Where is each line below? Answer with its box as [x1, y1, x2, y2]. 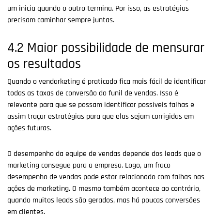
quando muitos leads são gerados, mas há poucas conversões [7, 195, 200, 205]
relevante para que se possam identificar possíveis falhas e [7, 100, 194, 110]
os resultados [7, 55, 81, 73]
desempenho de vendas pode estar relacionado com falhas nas [7, 171, 204, 182]
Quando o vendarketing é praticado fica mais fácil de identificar [7, 77, 206, 87]
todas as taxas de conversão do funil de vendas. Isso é [7, 88, 178, 99]
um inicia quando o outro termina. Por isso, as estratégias [7, 3, 189, 14]
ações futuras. [7, 123, 51, 134]
